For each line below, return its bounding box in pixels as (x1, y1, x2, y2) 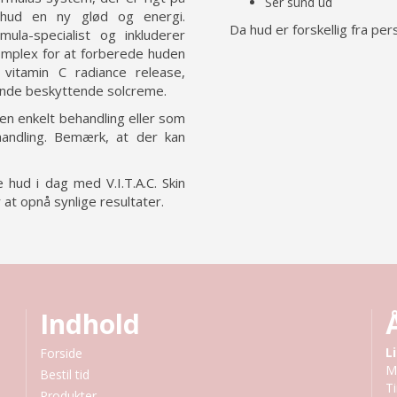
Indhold (40, 306, 140, 342)
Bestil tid (40, 366, 90, 383)
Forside (40, 345, 82, 362)
